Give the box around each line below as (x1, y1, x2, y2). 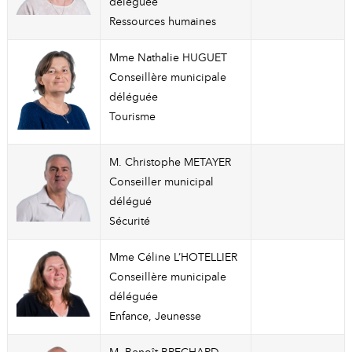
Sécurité (108, 214, 150, 229)
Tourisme (108, 109, 156, 124)
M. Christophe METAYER (108, 155, 231, 170)
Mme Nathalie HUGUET (108, 50, 227, 65)
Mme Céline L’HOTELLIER (108, 250, 237, 265)
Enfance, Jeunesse (108, 309, 201, 324)
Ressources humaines (108, 14, 216, 29)
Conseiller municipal (108, 174, 214, 189)
